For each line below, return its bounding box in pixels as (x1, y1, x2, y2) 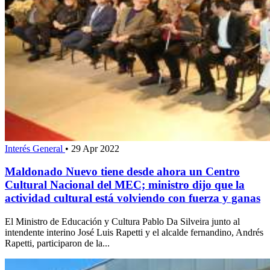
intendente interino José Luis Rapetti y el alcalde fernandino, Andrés (5, 227, 263, 238)
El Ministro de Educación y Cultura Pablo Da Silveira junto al (5, 216, 240, 227)
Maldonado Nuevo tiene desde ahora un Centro (5, 165, 240, 178)
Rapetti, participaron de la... (5, 238, 110, 249)
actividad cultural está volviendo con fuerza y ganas (5, 192, 260, 205)
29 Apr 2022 (71, 143, 119, 154)
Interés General (5, 143, 65, 154)
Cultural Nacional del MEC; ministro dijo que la (5, 178, 245, 192)
